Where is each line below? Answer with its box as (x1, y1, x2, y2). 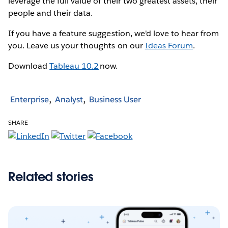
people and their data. (8, 7, 93, 18)
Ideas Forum (145, 40, 193, 51)
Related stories (8, 168, 94, 185)
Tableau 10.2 (49, 60, 99, 71)
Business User (89, 94, 141, 105)
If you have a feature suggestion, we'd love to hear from (8, 27, 219, 39)
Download (8, 60, 50, 71)
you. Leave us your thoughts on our (8, 40, 145, 51)
